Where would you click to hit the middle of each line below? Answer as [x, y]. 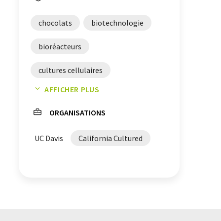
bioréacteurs [60, 46]
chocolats [55, 23]
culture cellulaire [67, 94]
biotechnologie [117, 23]
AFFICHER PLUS [72, 89]
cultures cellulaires [71, 70]
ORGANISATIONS [77, 112]
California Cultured [110, 138]
